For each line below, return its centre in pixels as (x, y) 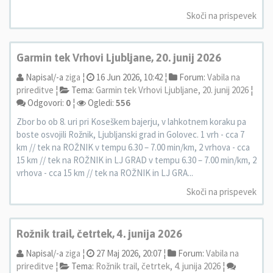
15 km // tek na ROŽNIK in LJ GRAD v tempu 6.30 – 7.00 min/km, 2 (136, 160)
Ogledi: (101, 103)
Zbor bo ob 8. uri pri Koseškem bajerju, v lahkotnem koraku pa (131, 122)
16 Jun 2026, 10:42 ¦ (131, 77)
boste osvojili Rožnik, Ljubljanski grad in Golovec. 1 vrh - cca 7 (130, 134)
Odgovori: (46, 103)
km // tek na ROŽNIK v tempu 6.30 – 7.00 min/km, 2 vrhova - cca (133, 147)
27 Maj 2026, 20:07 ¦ (130, 253)
